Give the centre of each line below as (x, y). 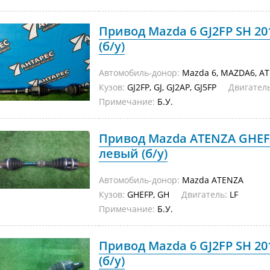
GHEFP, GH (153, 194)
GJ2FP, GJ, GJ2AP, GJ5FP (177, 87)
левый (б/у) (133, 153)
